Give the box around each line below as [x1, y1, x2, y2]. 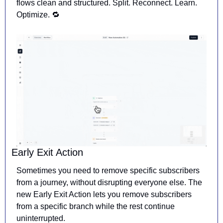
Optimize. [16, 10, 52, 19]
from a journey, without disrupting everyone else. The [16, 178, 202, 187]
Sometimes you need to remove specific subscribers [16, 166, 200, 175]
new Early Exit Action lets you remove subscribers [16, 190, 192, 199]
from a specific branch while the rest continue [16, 202, 175, 211]
